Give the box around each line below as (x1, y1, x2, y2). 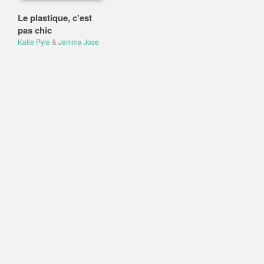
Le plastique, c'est (18, 11, 92, 24)
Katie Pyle (18, 37, 50, 47)
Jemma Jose (58, 37, 99, 47)
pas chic (18, 24, 52, 37)
